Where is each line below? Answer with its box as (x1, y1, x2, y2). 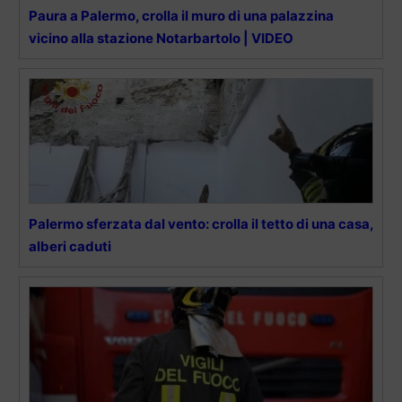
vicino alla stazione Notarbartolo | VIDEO (29, 29, 293, 47)
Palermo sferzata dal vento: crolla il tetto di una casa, (29, 214, 373, 232)
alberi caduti (29, 237, 111, 255)
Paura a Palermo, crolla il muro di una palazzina (29, 6, 334, 24)
